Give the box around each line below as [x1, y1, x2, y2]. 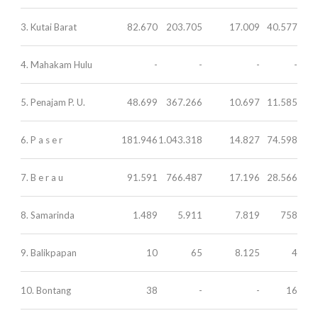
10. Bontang [21, 284, 71, 296]
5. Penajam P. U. [21, 96, 85, 108]
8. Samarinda [21, 209, 75, 221]
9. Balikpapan [21, 246, 77, 258]
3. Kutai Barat [21, 21, 77, 33]
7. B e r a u [21, 171, 63, 183]
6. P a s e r [21, 133, 62, 146]
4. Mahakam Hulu [21, 58, 92, 70]
